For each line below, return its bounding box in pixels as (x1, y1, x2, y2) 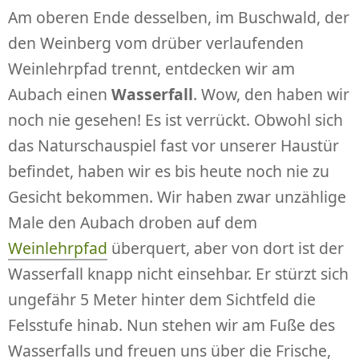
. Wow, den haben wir (193, 83, 349, 106)
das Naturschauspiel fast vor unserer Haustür (8, 135, 339, 157)
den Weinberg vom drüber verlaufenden (8, 32, 304, 54)
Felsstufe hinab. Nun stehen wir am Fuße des (8, 314, 335, 337)
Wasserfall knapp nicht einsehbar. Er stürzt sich (8, 263, 349, 285)
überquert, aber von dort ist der (107, 237, 344, 260)
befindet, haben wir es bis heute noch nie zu (8, 160, 329, 183)
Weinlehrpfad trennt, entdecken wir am (8, 58, 295, 80)
